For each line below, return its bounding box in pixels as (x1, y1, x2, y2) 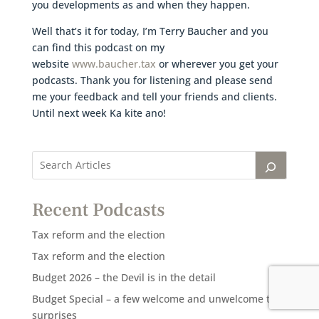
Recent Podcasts (31, 197, 165, 222)
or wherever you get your (155, 56, 278, 70)
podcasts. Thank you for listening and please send (31, 73, 273, 87)
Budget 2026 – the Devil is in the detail (31, 270, 216, 284)
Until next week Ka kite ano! (31, 105, 166, 120)
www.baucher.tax (71, 56, 156, 70)
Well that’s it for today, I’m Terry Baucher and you (31, 23, 268, 38)
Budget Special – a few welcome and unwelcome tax (31, 291, 281, 305)
